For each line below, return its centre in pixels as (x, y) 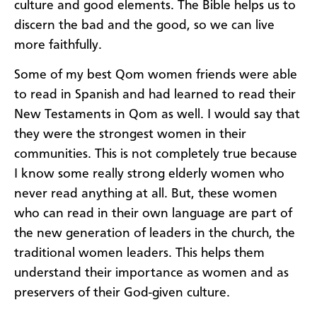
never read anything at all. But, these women (146, 194)
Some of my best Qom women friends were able (156, 75)
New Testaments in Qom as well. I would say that (157, 115)
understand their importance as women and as (151, 273)
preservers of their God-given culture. (122, 293)
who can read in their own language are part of (153, 214)
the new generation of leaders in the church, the (155, 234)
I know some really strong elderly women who (149, 174)
